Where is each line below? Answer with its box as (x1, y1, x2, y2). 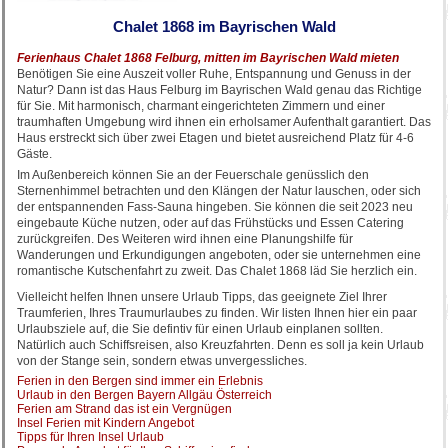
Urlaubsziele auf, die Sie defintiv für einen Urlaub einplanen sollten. (17, 322, 383, 336)
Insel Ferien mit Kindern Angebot (17, 416, 194, 430)
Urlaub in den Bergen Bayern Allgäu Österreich (17, 388, 272, 402)
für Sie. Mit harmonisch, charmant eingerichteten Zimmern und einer (17, 99, 385, 113)
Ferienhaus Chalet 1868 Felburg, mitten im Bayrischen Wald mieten (17, 51, 399, 65)
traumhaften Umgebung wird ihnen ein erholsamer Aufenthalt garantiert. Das (17, 115, 431, 129)
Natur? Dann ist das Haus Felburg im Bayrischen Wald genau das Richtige (17, 83, 422, 97)
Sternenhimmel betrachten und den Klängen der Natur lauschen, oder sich (17, 184, 421, 198)
